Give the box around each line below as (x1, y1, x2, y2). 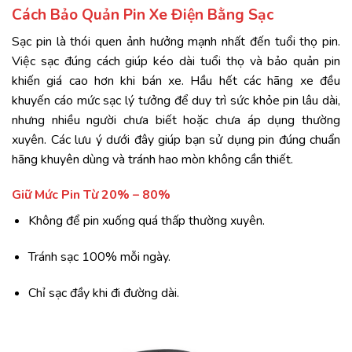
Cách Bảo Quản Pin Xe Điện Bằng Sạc (12, 4, 273, 25)
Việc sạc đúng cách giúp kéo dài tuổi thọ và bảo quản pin (12, 52, 340, 70)
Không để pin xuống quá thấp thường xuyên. (27, 212, 265, 230)
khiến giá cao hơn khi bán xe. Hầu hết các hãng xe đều (12, 71, 340, 90)
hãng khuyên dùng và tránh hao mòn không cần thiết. (12, 150, 293, 168)
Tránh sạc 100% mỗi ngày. (27, 248, 170, 266)
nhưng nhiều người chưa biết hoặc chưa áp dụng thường (12, 111, 340, 129)
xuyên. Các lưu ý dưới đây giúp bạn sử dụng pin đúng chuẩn (12, 130, 340, 148)
